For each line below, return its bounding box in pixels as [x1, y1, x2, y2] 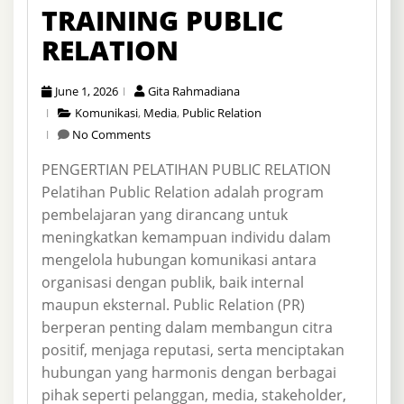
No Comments [72, 125, 151, 142]
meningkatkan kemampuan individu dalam [41, 226, 331, 247]
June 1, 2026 [55, 82, 118, 99]
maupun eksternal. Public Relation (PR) [41, 294, 305, 315]
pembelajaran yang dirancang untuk [41, 204, 288, 225]
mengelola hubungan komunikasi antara [41, 249, 317, 270]
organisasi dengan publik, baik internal [41, 271, 304, 292]
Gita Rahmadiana [148, 82, 240, 99]
